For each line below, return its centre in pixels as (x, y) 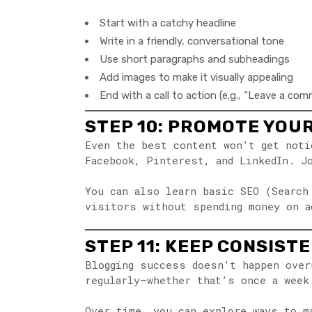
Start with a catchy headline (168, 23)
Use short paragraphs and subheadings (195, 60)
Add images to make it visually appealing (196, 78)
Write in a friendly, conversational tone (192, 41)
